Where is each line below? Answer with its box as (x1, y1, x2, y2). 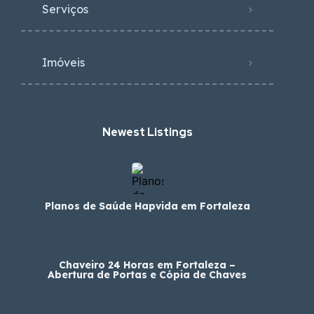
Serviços (42, 2, 88, 16)
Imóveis (42, 55, 85, 69)
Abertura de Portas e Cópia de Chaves (48, 268, 247, 281)
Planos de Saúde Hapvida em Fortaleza (44, 200, 250, 212)
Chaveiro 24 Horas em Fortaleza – (59, 259, 235, 271)
